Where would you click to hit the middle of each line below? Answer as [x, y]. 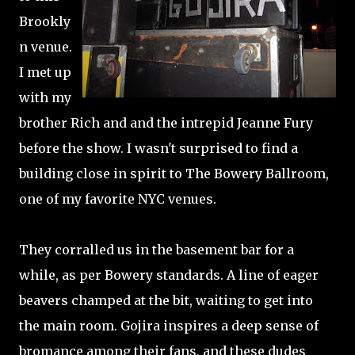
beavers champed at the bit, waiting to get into [166, 300]
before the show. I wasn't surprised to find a [158, 148]
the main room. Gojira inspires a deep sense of [169, 326]
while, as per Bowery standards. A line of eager [169, 275]
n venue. [46, 47]
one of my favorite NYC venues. [118, 199]
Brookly [45, 21]
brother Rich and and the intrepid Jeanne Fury [166, 123]
